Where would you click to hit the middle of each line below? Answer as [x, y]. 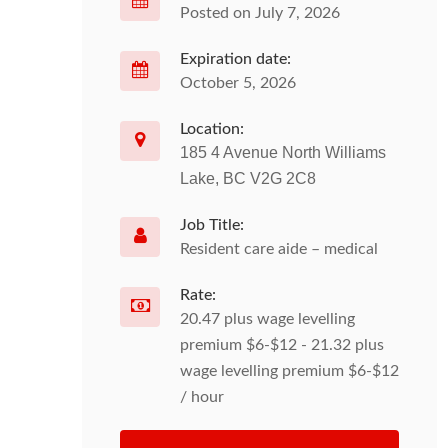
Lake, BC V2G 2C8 [248, 178]
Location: [212, 129]
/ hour [202, 397]
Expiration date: [235, 59]
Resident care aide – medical [279, 249]
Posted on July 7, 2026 [260, 13]
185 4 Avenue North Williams [283, 152]
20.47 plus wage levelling [267, 319]
